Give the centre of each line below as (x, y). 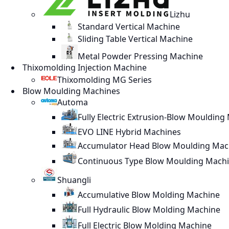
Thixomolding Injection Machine (84, 67)
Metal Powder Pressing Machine (140, 56)
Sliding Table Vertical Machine (135, 39)
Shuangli (74, 180)
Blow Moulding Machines (70, 91)
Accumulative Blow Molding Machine (149, 195)
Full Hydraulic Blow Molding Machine (149, 210)
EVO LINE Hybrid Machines (129, 132)
